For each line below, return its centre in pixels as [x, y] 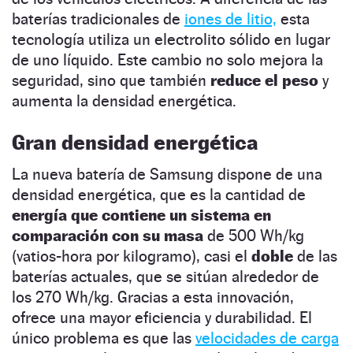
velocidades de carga [267, 338]
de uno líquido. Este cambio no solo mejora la [167, 59]
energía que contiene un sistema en [141, 215]
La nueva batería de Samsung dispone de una [167, 174]
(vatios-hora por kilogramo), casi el [132, 256]
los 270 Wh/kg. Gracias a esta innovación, [153, 297]
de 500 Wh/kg [254, 235]
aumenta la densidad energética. [126, 100]
